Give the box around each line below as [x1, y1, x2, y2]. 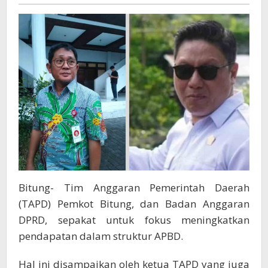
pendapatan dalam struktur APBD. [19, 229, 183, 243]
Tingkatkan [108, 11, 159, 23]
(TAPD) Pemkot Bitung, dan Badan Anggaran [19, 196, 249, 211]
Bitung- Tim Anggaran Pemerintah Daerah [19, 180, 249, 194]
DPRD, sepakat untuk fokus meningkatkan [19, 212, 249, 227]
